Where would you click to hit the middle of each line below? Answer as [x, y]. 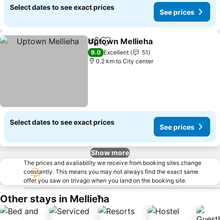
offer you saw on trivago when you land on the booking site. [105, 180]
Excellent [116, 52]
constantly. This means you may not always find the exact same [111, 172]
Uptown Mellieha [121, 41]
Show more [110, 152]
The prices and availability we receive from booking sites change [112, 163]
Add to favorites [135, 46]
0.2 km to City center [125, 61]
